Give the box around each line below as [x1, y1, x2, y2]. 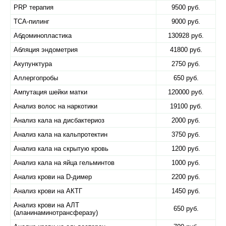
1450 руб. [172, 187, 200, 195]
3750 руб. [172, 131, 200, 138]
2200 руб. [172, 173, 200, 181]
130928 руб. [168, 32, 204, 39]
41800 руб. [169, 46, 202, 53]
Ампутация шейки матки [14, 88, 87, 96]
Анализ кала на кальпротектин [14, 131, 107, 138]
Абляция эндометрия [14, 46, 78, 53]
